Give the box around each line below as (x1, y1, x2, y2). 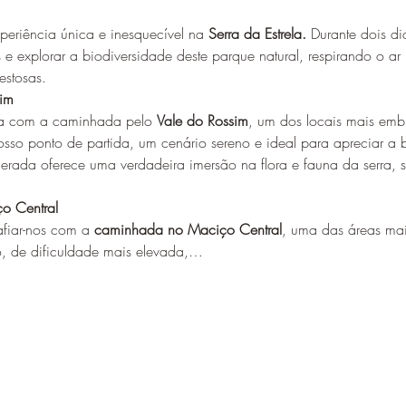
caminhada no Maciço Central (93, 218, 282, 239)
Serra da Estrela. (208, 23, 311, 43)
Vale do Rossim (156, 110, 248, 130)
